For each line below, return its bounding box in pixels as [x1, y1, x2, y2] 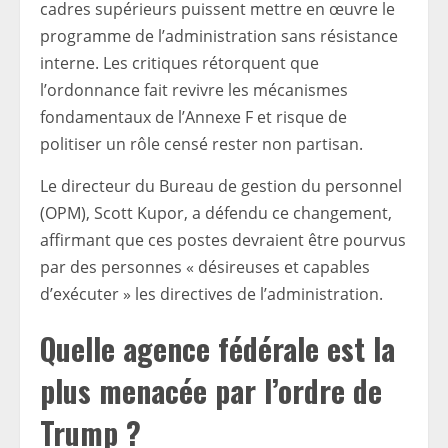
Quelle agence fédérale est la [40, 326, 395, 372]
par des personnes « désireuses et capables [40, 256, 370, 279]
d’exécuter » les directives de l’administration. [40, 283, 383, 306]
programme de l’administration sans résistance [40, 25, 398, 48]
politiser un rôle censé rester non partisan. [40, 133, 363, 156]
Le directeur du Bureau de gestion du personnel [40, 175, 402, 198]
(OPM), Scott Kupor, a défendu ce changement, [40, 202, 392, 225]
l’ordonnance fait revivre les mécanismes [40, 79, 348, 102]
